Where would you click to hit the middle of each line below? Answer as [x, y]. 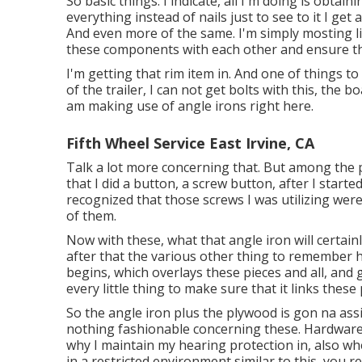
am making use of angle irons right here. [190, 106]
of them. [91, 216]
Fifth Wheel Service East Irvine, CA [190, 143]
